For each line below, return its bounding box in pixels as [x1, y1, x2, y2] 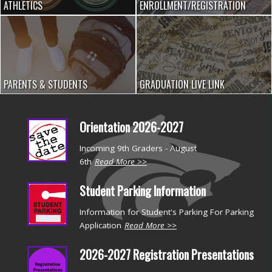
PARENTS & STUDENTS [4, 77, 87, 92]
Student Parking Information [80, 182, 206, 200]
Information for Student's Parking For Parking [80, 206, 254, 217]
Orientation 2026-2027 [80, 118, 183, 137]
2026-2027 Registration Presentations [80, 246, 254, 264]
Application [80, 219, 121, 231]
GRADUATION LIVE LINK [140, 77, 225, 92]
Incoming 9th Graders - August [80, 142, 197, 154]
